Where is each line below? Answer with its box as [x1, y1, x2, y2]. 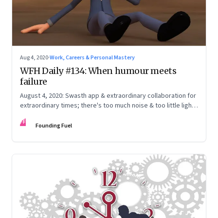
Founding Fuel [36, 122, 72, 130]
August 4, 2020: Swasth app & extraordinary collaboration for [20, 91, 196, 101]
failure [20, 76, 47, 88]
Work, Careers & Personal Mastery [50, 54, 135, 62]
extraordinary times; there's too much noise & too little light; [20, 101, 196, 111]
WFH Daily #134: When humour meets [20, 65, 177, 77]
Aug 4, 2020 [20, 54, 48, 62]
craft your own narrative [20, 110, 89, 121]
